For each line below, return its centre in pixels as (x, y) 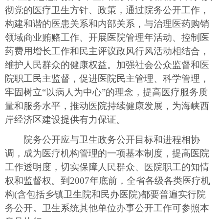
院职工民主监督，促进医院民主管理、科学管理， (107, 78)
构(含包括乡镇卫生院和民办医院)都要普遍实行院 (105, 194)
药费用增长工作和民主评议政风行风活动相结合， (107, 51)
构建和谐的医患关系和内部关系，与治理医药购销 (107, 23)
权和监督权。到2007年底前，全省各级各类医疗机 (108, 180)
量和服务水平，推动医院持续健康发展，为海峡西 (107, 106)
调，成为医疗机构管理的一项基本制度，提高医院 (107, 153)
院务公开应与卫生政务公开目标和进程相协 (102, 139)
